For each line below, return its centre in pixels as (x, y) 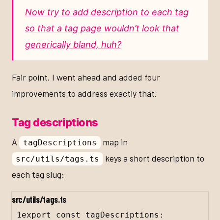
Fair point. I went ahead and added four (86, 77)
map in (114, 142)
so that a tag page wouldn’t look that (102, 28)
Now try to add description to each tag (107, 12)
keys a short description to (153, 158)
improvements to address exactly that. (84, 94)
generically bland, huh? (73, 45)
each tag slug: (38, 174)
